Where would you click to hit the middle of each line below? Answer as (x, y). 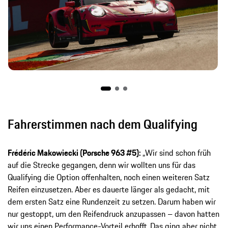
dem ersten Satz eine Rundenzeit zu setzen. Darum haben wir (112, 202)
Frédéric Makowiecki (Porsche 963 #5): (75, 153)
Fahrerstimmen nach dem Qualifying (103, 124)
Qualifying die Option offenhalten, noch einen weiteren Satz (109, 177)
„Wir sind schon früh (177, 153)
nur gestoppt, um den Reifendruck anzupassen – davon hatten (113, 214)
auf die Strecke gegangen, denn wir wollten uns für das (102, 165)
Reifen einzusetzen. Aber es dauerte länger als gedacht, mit (109, 190)
